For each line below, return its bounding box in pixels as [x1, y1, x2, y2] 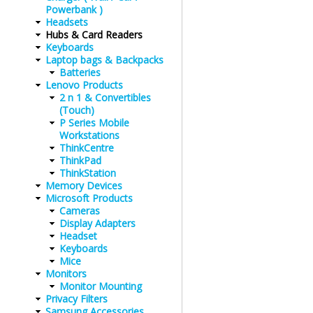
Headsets [45, 15, 88, 29]
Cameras [59, 204, 100, 217]
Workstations [59, 129, 119, 142]
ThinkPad [59, 154, 101, 167]
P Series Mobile [59, 116, 129, 129]
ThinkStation [59, 166, 116, 180]
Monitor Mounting [59, 279, 142, 293]
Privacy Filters [45, 292, 108, 305]
